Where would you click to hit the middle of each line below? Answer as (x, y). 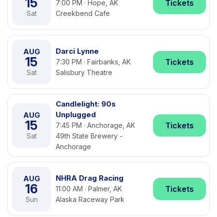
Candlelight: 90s (86, 104)
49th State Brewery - (89, 136)
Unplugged (76, 115)
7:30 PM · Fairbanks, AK (93, 62)
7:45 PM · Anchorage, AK (95, 125)
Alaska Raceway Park (90, 199)
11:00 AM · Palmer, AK (89, 189)
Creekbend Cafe (83, 13)
